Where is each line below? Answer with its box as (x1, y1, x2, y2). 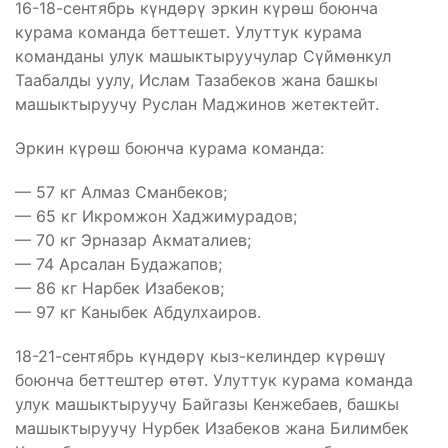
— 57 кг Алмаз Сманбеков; (15, 181, 227, 202)
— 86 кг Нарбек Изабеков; (15, 277, 224, 298)
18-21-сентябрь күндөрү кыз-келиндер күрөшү (15, 345, 386, 366)
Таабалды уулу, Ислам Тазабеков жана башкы (15, 69, 378, 90)
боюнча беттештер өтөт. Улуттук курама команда (15, 369, 413, 390)
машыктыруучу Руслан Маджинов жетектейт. (15, 93, 379, 114)
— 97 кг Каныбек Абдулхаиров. (15, 301, 261, 322)
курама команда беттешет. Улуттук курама (15, 21, 362, 42)
